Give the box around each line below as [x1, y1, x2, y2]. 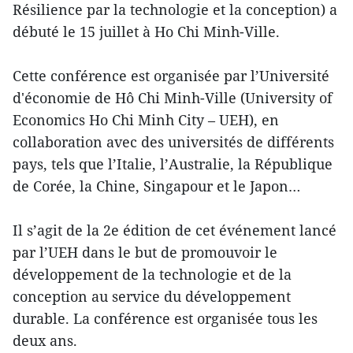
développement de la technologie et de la [13, 264, 292, 284]
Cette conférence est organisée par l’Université [13, 65, 329, 85]
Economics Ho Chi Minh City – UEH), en [13, 110, 279, 129]
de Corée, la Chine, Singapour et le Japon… [13, 176, 300, 195]
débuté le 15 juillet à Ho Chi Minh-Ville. [13, 21, 280, 41]
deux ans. [13, 330, 77, 350]
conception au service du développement [13, 286, 291, 306]
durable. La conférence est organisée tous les [13, 308, 318, 328]
